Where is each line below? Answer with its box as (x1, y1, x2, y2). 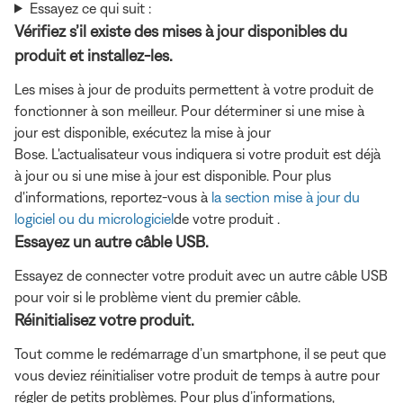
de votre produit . (174, 210, 280, 227)
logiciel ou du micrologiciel (14, 210, 174, 227)
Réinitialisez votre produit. (14, 309, 194, 329)
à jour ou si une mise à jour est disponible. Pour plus (14, 166, 331, 184)
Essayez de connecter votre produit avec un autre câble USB (14, 266, 388, 283)
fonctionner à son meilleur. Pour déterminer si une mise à (14, 102, 364, 119)
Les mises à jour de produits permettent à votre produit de (14, 80, 373, 97)
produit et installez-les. (14, 45, 173, 65)
